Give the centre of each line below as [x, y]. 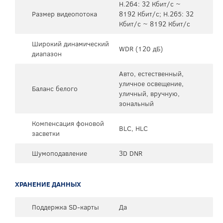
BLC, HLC [133, 128]
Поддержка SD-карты [65, 207]
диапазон [47, 54]
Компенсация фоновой [68, 123]
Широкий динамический [70, 44]
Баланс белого [55, 88]
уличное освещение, [151, 83]
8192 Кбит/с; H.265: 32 [156, 14]
